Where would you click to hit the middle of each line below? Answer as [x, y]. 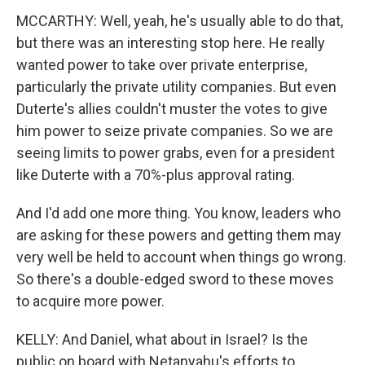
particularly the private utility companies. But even [176, 87]
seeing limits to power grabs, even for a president [176, 153]
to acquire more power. [90, 301]
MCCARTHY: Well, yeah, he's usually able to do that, [180, 21]
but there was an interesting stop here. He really [171, 43]
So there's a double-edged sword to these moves [175, 279]
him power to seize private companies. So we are [175, 131]
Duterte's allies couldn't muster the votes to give [172, 109]
